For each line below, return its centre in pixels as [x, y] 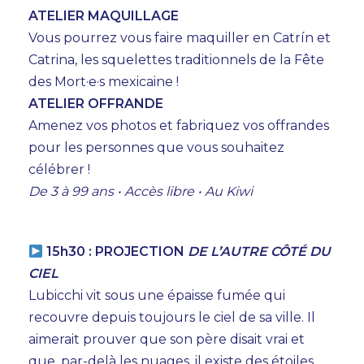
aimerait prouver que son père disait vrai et [167, 340]
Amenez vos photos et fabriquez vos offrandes [179, 126]
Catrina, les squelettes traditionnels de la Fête [176, 60]
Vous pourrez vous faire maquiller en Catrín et [180, 38]
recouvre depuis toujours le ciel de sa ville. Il [172, 318]
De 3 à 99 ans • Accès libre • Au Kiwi [141, 192]
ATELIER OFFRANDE [96, 104]
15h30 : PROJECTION [116, 252]
